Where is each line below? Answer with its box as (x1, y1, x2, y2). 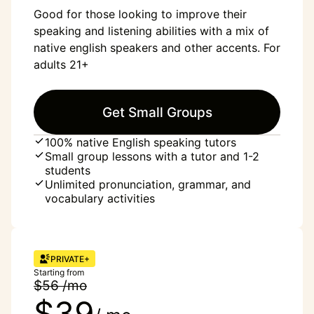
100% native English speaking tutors (45, 135, 236, 149)
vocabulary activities (45, 191, 155, 205)
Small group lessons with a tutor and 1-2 (45, 149, 259, 163)
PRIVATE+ (50, 253, 90, 264)
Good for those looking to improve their (34, 7, 247, 21)
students (45, 163, 90, 177)
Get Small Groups (102, 104, 212, 121)
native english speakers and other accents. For (34, 41, 280, 55)
